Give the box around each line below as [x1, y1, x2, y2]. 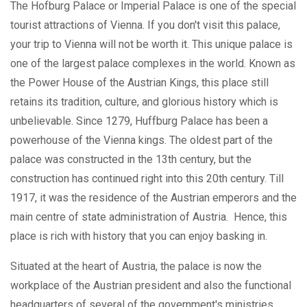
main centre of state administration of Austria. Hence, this [10, 210, 287, 223]
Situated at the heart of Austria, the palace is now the [10, 259, 262, 273]
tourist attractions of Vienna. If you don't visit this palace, [10, 18, 280, 32]
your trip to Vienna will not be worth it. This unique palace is [10, 37, 293, 51]
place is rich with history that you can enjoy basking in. [10, 229, 267, 243]
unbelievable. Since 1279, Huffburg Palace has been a [10, 114, 268, 127]
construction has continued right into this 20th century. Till [10, 171, 284, 185]
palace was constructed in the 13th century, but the [10, 152, 251, 166]
